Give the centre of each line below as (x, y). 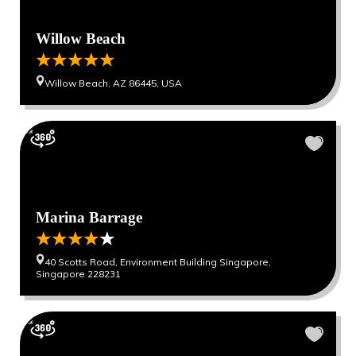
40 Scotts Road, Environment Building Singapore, (158, 262)
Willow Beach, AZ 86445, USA (113, 83)
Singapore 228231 (78, 274)
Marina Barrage (89, 217)
